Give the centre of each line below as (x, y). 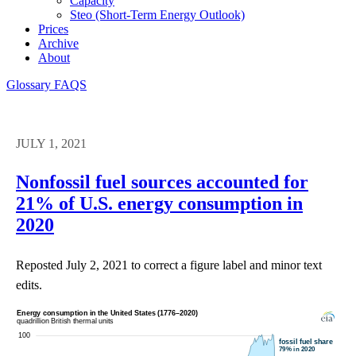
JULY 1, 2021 (51, 143)
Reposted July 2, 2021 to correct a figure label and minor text (169, 265)
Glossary (30, 84)
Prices (53, 29)
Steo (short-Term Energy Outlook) (157, 14)
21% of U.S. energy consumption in (159, 203)
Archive (58, 43)
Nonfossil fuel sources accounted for (162, 182)
